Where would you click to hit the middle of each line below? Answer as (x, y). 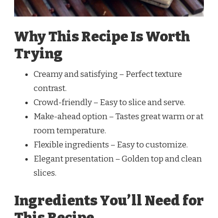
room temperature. (70, 130)
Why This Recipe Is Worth (102, 36)
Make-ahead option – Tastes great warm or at (118, 116)
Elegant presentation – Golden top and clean (118, 159)
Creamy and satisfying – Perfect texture (108, 74)
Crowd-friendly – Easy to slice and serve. (109, 102)
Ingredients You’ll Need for (109, 201)
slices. (45, 173)
